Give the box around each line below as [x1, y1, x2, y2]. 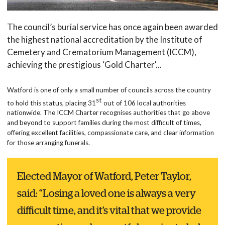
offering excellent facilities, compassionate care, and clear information [7, 129, 214, 137]
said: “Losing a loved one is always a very [17, 188, 196, 199]
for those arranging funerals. [7, 139, 90, 147]
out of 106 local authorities [101, 98, 186, 107]
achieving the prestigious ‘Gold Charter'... [7, 59, 162, 70]
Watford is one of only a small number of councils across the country [7, 85, 211, 94]
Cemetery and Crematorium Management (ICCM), [7, 47, 196, 58]
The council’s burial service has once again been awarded [7, 22, 218, 33]
